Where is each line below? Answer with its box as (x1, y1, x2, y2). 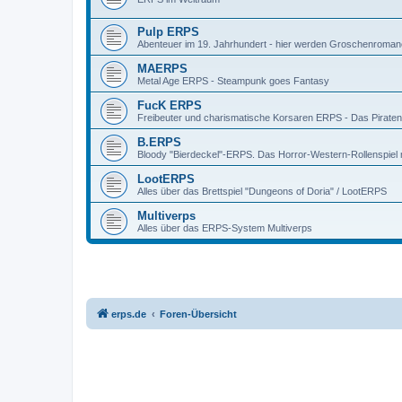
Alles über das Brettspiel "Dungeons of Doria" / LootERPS (137, 186, 387, 197)
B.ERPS (137, 135, 181, 149)
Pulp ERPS (137, 25, 199, 39)
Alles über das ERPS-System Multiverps (137, 223, 312, 233)
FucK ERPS (137, 99, 202, 112)
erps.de (111, 309, 146, 319)
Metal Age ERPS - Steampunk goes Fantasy (137, 75, 329, 86)
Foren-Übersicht (160, 309, 237, 319)
